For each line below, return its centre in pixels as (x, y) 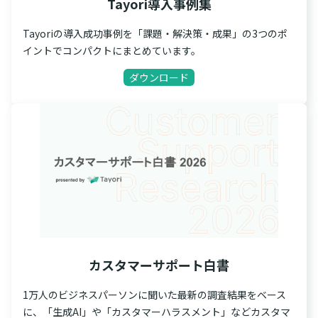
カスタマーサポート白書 (159, 265)
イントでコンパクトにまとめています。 (112, 51)
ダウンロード (159, 78)
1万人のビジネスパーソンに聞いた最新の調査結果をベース (154, 295)
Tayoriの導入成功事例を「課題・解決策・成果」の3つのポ (155, 34)
